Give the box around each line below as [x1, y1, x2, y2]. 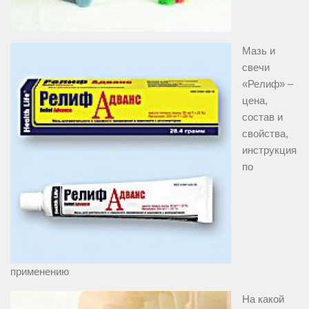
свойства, [242, 128, 288, 140]
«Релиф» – [242, 78, 293, 90]
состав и [242, 111, 283, 123]
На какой [242, 293, 284, 306]
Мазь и [242, 45, 275, 57]
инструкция [242, 144, 297, 157]
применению [10, 266, 69, 278]
